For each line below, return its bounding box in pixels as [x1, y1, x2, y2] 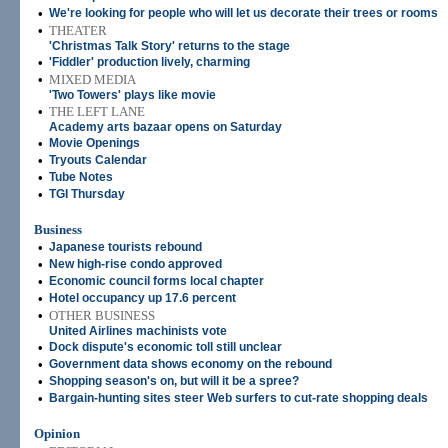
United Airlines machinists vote [49, 324, 227, 338]
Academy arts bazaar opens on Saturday [49, 120, 282, 134]
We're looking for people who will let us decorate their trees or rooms [49, 6, 438, 20]
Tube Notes [49, 170, 113, 184]
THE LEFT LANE [49, 104, 145, 119]
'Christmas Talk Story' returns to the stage [49, 39, 290, 53]
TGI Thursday [49, 187, 125, 201]
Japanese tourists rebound [49, 240, 202, 254]
